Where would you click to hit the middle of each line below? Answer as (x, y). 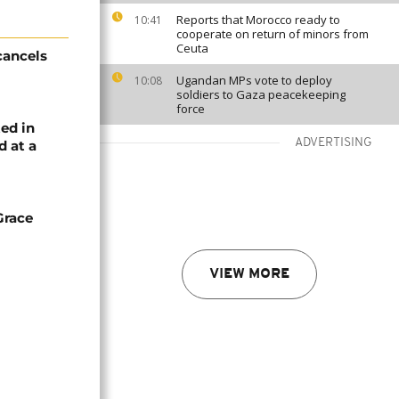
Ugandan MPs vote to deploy (254, 80)
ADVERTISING (334, 143)
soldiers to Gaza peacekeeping (261, 94)
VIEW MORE (249, 274)
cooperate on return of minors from (273, 34)
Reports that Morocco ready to (258, 20)
